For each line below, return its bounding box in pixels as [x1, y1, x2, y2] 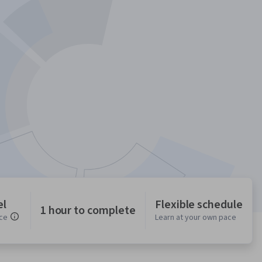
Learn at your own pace [154, 212, 236, 224]
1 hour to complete [40, 202, 136, 219]
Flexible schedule [154, 196, 243, 213]
